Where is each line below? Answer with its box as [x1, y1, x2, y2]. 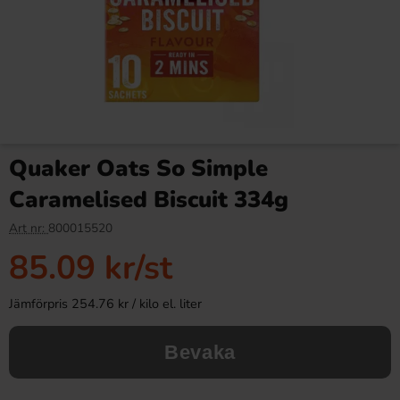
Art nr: [9, 220, 48, 237]
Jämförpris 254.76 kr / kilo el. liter [9, 295, 202, 312]
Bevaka [163, 341, 237, 363]
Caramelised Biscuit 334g [9, 184, 288, 215]
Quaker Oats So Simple [9, 153, 268, 184]
